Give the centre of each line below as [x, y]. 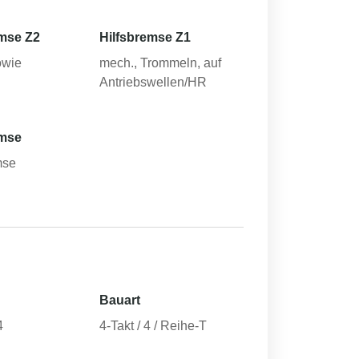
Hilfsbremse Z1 [145, 37]
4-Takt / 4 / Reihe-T [153, 326]
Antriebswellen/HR [153, 82]
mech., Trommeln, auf [161, 63]
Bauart [120, 300]
